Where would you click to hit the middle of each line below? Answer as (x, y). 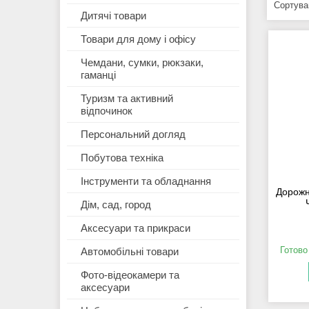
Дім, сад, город (116, 205)
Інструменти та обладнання (146, 181)
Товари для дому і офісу (138, 39)
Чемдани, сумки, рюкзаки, (142, 63)
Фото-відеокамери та (130, 275)
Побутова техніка (122, 158)
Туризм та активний (127, 99)
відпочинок (107, 111)
